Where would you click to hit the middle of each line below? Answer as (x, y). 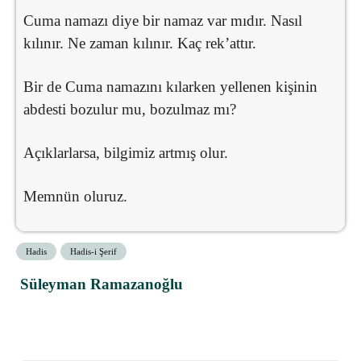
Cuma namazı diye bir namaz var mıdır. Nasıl (163, 20)
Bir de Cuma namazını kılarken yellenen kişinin (170, 86)
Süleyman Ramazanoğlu (102, 284)
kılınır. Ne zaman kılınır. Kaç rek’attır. (140, 43)
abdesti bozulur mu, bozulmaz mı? (130, 109)
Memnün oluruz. (75, 196)
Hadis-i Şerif (93, 251)
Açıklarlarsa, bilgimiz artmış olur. (126, 152)
